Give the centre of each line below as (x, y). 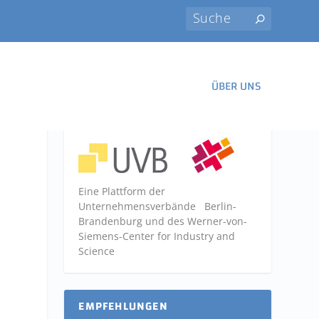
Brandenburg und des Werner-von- (166, 221)
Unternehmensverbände (137, 206)
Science (97, 251)
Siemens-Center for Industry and (157, 236)
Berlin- (216, 206)
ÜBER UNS (236, 86)
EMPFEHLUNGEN (123, 306)
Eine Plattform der (122, 191)
